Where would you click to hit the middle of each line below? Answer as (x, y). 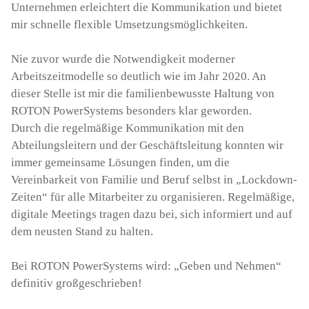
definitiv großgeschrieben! (77, 283)
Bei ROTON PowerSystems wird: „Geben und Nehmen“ (146, 266)
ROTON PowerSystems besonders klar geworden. (131, 110)
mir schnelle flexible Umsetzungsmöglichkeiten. (129, 24)
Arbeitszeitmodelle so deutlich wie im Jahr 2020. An (139, 76)
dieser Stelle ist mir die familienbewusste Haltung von (143, 93)
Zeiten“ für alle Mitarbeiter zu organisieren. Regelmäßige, (153, 197)
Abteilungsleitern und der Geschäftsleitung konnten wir (147, 145)
